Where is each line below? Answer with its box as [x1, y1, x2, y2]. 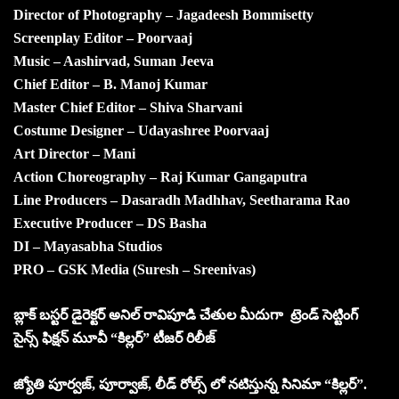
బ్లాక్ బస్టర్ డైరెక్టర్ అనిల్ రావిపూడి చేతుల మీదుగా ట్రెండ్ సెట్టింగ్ [13, 306, 358, 322]
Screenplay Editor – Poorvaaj [13, 29, 192, 45]
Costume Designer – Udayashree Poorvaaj [13, 122, 269, 138]
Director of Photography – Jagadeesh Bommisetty [13, 6, 313, 22]
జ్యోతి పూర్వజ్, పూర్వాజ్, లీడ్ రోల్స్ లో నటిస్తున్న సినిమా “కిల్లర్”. [13, 376, 367, 392]
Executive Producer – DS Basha [13, 215, 207, 231]
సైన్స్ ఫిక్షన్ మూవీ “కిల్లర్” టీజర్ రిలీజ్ [13, 330, 216, 346]
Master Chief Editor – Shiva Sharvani [13, 99, 242, 115]
